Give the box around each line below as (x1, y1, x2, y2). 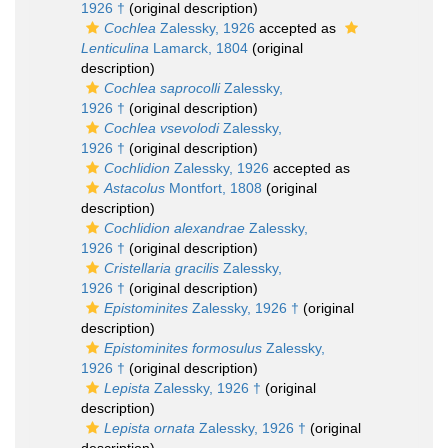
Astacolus (104, 180, 165, 197)
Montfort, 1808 (165, 180, 262, 197)
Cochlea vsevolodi (104, 120, 219, 137)
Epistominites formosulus (104, 340, 262, 357)
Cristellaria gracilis (104, 260, 219, 277)
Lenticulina (81, 40, 149, 57)
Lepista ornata (104, 420, 195, 437)
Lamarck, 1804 (149, 40, 248, 57)
